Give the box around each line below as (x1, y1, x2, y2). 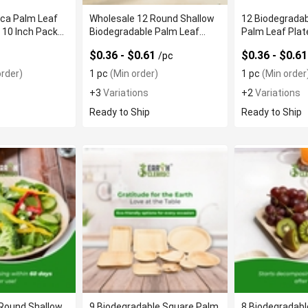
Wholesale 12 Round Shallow (89, 13, 215, 24)
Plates (89, 39, 119, 50)
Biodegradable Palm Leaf (89, 26, 200, 37)
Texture (241, 39, 277, 50)
